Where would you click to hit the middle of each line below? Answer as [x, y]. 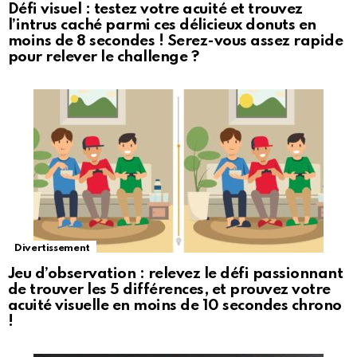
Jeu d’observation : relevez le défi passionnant [176, 274]
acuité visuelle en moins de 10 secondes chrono [175, 306]
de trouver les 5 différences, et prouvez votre [169, 290]
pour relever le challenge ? [104, 57]
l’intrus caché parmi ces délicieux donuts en [162, 25]
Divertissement [52, 249]
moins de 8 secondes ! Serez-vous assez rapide [176, 41]
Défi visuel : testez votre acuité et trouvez [155, 10]
